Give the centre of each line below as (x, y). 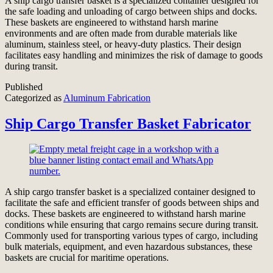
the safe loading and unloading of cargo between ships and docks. (131, 11)
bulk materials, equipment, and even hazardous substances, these (129, 247)
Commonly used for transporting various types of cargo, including (131, 236)
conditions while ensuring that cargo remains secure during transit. (132, 225)
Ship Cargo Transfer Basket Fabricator (128, 123)
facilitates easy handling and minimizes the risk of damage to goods (134, 55)
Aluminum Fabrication (107, 97)
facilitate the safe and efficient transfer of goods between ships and (132, 203)
